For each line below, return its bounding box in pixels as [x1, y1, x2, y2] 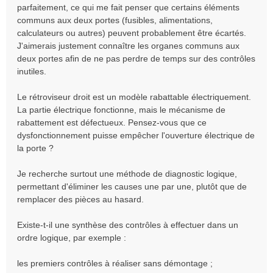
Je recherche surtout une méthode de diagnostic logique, [17, 168, 237, 179]
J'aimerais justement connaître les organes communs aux [17, 40, 239, 51]
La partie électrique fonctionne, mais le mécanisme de [17, 104, 225, 115]
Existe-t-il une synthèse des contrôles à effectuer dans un [17, 219, 238, 230]
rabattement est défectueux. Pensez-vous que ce [17, 117, 207, 127]
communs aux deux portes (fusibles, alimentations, [17, 15, 213, 25]
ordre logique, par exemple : [17, 232, 126, 243]
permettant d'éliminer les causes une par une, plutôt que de [17, 181, 247, 191]
